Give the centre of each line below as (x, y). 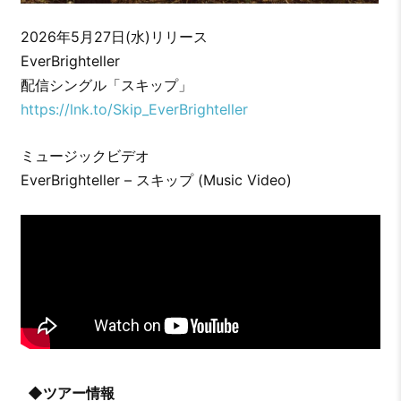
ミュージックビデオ (85, 155)
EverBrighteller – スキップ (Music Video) (156, 179)
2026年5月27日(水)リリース (114, 36)
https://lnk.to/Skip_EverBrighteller (134, 109)
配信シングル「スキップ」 (106, 85)
